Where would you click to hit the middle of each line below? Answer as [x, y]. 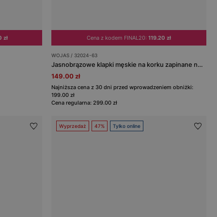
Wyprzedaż [73, 126]
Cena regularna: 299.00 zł [85, 103]
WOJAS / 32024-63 [75, 55]
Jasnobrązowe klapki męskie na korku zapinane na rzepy [201, 65]
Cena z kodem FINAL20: [118, 38]
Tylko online [127, 126]
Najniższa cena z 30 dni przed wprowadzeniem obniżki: [123, 87]
